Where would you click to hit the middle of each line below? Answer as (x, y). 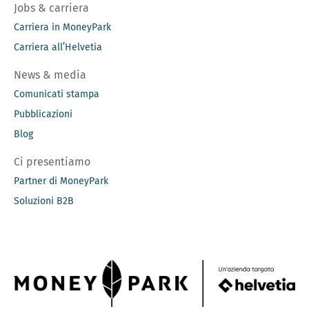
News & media (50, 75)
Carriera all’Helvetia (58, 47)
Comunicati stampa (57, 94)
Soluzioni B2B (44, 201)
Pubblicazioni (43, 114)
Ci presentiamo (52, 162)
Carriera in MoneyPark (62, 27)
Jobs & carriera (51, 8)
